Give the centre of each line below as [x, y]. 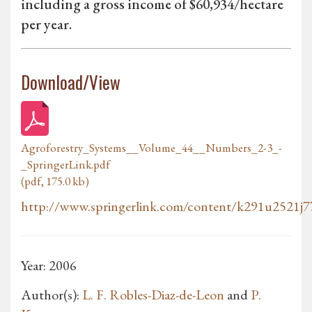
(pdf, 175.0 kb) [55, 181]
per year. [46, 24]
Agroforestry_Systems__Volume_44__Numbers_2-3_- [151, 148]
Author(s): [52, 295]
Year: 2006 [49, 266]
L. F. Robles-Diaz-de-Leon [153, 295]
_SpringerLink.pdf [65, 165]
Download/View [71, 82]
